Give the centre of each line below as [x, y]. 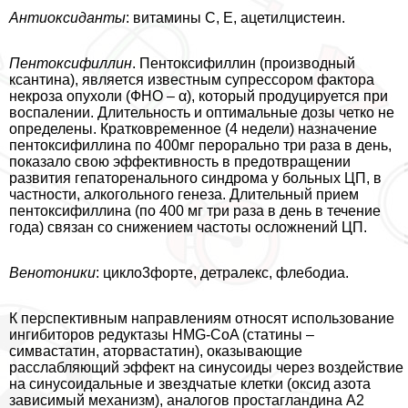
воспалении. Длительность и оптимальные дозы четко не [202, 113]
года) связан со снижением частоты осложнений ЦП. [188, 228]
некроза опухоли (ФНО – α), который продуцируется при [199, 97]
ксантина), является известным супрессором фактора [192, 80]
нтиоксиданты [72, 18]
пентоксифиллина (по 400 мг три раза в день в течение [195, 211]
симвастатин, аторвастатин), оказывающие [156, 352]
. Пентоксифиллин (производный [244, 64]
